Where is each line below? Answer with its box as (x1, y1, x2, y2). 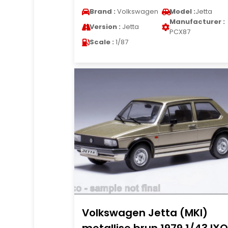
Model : (169, 7, 195, 16)
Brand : (89, 7, 116, 16)
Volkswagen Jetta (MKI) (81, 206, 208, 220)
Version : (89, 22, 121, 32)
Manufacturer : (169, 17, 225, 26)
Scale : (89, 37, 114, 47)
